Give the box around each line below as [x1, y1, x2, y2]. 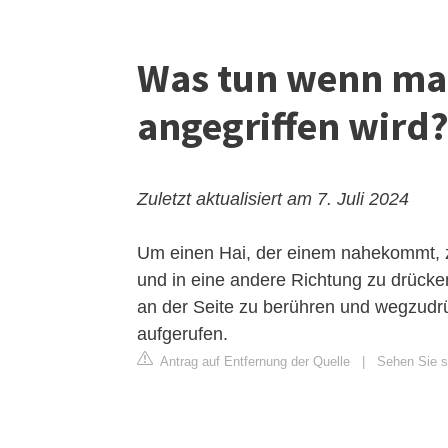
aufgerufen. [137, 324, 228, 344]
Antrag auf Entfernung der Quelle [157, 354, 350, 369]
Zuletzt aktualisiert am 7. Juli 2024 [137, 189, 409, 209]
